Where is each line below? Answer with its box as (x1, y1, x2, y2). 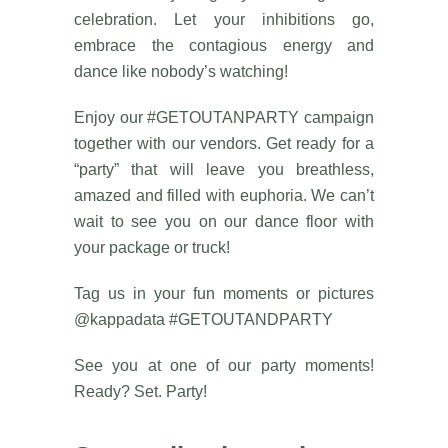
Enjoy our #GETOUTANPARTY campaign (74, 109, 374, 127)
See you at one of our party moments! (74, 357, 374, 375)
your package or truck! (74, 239, 230, 257)
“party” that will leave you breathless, (74, 161, 374, 179)
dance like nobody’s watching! (74, 63, 288, 81)
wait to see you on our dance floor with (74, 213, 374, 231)
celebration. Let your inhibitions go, (74, 11, 374, 29)
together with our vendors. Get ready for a (74, 135, 374, 153)
